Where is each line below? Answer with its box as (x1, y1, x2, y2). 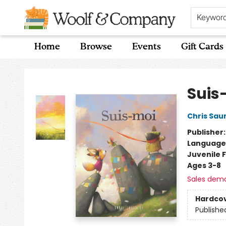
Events (132, 42, 161, 51)
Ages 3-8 (187, 160, 221, 171)
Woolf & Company (8, 63, 73, 73)
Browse (80, 42, 112, 51)
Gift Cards (181, 42, 223, 51)
